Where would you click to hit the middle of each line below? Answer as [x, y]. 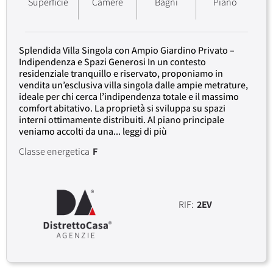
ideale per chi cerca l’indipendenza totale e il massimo [129, 96]
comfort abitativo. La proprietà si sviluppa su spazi [122, 108]
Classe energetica [54, 151]
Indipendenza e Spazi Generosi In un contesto [112, 62]
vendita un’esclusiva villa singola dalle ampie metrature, [133, 85]
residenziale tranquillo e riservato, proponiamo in [121, 73]
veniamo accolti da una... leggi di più [93, 131]
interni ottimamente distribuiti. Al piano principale [122, 119]
